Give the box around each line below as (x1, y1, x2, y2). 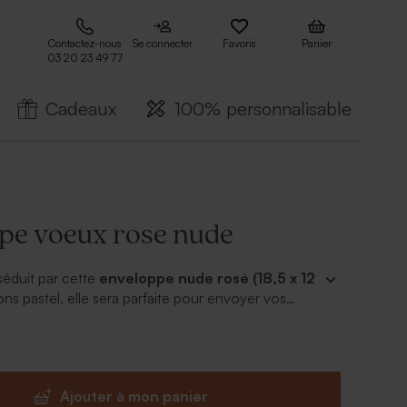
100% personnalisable (174, 97, 352, 120)
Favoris (223, 36, 256, 51)
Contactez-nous (48, 36, 122, 51)
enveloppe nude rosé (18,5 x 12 (99, 269, 316, 287)
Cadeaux (45, 97, 116, 120)
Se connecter (132, 36, 193, 51)
